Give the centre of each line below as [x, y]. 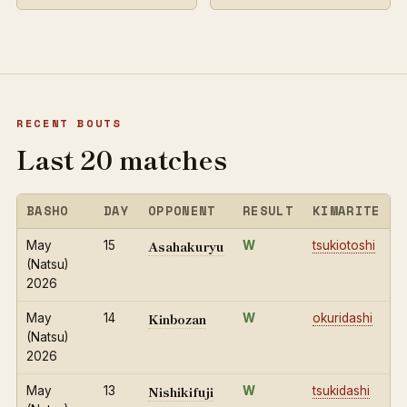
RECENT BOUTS [69, 123]
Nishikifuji [181, 392]
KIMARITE [347, 211]
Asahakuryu [186, 246]
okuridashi [342, 318]
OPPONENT [182, 211]
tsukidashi [341, 391]
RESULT [268, 211]
